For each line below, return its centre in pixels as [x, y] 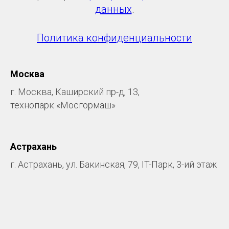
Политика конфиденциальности [114, 38]
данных [113, 9]
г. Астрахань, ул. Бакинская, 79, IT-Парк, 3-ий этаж [113, 164]
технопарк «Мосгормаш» [63, 105]
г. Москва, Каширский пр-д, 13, [75, 91]
